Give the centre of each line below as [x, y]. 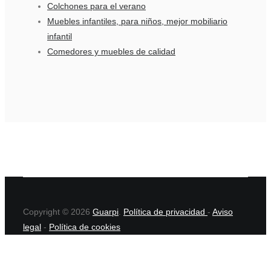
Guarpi [106, 212]
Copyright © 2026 [58, 212]
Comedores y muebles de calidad [111, 52]
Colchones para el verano [96, 6]
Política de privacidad [165, 212]
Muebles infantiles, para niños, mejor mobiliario [137, 21]
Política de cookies [85, 227]
